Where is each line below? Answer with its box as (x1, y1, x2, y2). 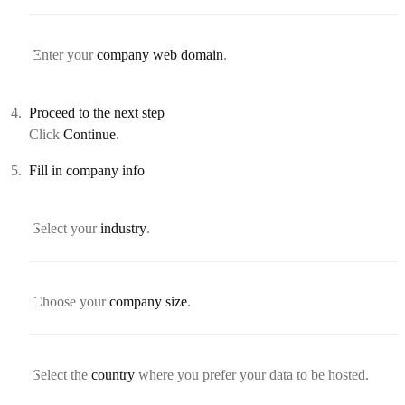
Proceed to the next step (29, 104, 165, 120)
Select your (33, 220, 100, 236)
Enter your (33, 46, 97, 62)
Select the (33, 366, 91, 382)
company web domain (97, 46, 223, 62)
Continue (63, 126, 116, 142)
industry (100, 220, 146, 236)
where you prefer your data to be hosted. (135, 366, 369, 382)
